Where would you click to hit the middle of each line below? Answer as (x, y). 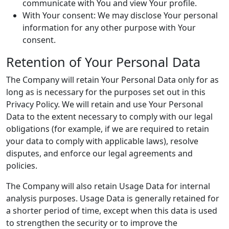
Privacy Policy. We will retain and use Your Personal (105, 104)
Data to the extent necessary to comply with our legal (109, 117)
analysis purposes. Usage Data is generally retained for (113, 198)
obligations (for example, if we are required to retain (108, 129)
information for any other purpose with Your (109, 28)
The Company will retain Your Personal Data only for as (112, 80)
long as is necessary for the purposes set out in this (106, 92)
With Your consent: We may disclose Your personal (120, 15)
